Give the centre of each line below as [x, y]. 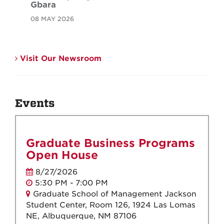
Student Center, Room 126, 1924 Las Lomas [111, 205]
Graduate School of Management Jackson [113, 194]
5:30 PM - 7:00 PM [70, 183]
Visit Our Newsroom [59, 59]
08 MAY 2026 [52, 19]
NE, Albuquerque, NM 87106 [81, 216]
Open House [62, 155]
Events [35, 104]
